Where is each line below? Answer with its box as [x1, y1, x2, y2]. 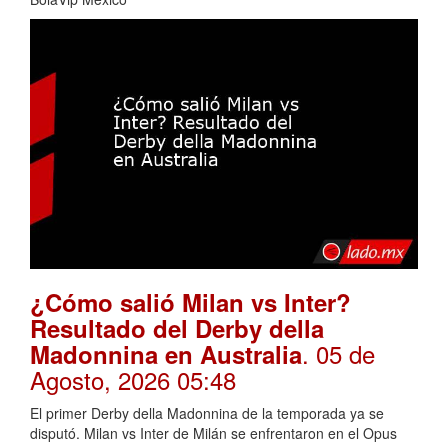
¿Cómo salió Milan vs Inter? [30, 284, 351, 319]
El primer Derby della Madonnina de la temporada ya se [30, 402, 384, 423]
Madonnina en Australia [30, 336, 302, 371]
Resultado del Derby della [30, 310, 324, 345]
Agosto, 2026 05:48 [30, 361, 236, 397]
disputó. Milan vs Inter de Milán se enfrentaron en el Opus [30, 422, 397, 443]
